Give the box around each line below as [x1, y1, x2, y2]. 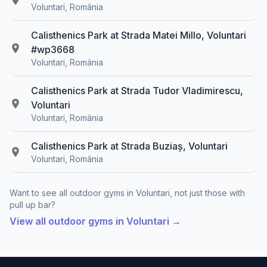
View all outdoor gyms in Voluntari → [10, 215, 181, 227]
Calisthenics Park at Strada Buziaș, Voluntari [31, 139, 228, 152]
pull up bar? [10, 199, 55, 210]
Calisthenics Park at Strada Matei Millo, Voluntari [31, 29, 246, 41]
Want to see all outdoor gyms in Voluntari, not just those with [10, 187, 245, 198]
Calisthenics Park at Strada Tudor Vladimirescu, [31, 84, 243, 97]
